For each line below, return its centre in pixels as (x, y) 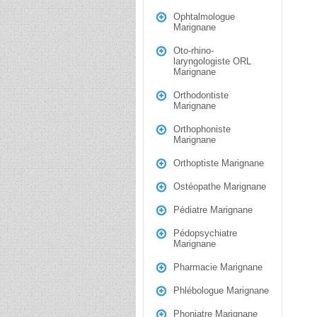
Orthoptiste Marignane (219, 163)
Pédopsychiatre (205, 233)
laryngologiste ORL (212, 61)
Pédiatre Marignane (213, 210)
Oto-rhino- (194, 51)
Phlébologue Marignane (221, 290)
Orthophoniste (202, 129)
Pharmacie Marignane (218, 267)
